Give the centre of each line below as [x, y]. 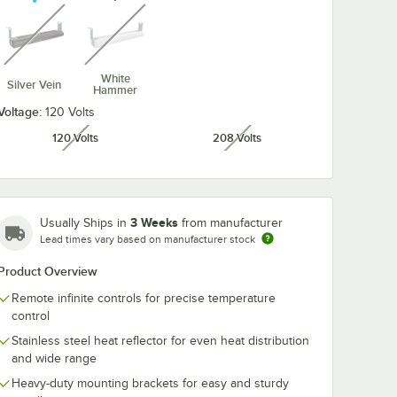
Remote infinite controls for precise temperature [144, 298]
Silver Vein [35, 84]
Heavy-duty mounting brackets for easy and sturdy [150, 383]
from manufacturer [232, 223]
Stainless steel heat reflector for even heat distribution [160, 341]
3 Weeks [154, 222]
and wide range [54, 358]
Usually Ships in [85, 223]
